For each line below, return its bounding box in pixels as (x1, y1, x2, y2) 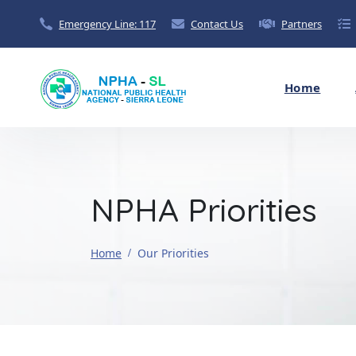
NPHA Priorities (91, 190, 317, 230)
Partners (281, 16, 322, 31)
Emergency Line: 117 (59, 16, 156, 31)
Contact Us (191, 16, 243, 31)
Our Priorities (137, 246, 209, 261)
